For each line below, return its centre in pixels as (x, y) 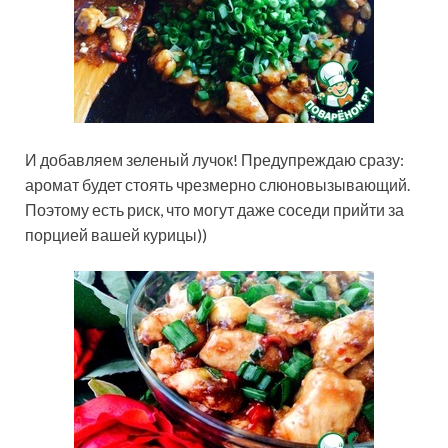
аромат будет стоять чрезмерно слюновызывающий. (217, 185)
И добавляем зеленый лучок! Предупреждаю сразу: (214, 160)
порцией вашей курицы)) (116, 235)
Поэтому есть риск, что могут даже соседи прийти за (214, 210)
